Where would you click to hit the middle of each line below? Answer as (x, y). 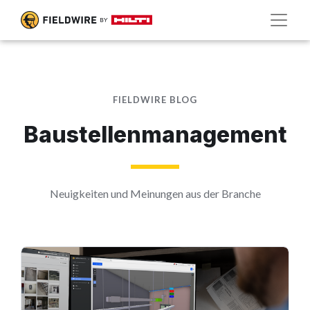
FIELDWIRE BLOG (155, 100)
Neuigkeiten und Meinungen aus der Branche (155, 193)
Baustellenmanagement (155, 135)
